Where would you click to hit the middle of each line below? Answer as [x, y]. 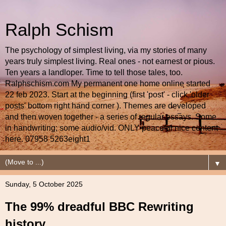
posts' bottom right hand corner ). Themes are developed [105, 106]
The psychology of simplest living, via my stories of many [106, 50]
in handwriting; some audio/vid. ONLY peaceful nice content [111, 128]
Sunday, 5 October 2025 [44, 184]
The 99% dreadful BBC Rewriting [99, 207]
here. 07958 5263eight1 [48, 139]
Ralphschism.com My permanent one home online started [108, 83]
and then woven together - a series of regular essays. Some [111, 117]
